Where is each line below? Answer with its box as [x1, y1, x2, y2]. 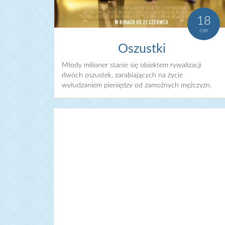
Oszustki [118, 42, 166, 55]
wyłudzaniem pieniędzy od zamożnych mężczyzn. [62, 81, 211, 89]
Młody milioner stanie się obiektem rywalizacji [62, 61, 201, 69]
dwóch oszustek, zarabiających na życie [62, 71, 183, 79]
